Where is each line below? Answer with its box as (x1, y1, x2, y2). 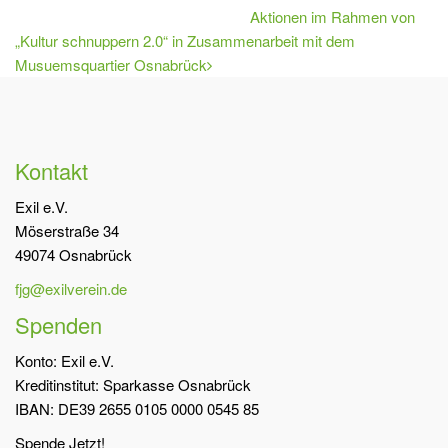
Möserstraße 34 (15, 219, 119, 241)
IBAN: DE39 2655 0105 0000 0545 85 (15, 397, 259, 419)
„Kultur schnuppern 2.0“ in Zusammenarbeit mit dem (15, 29, 355, 51)
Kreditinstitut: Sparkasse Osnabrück (15, 373, 251, 395)
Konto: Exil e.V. (15, 349, 114, 371)
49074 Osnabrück (15, 243, 132, 265)
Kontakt (15, 154, 88, 186)
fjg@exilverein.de (15, 277, 127, 299)
